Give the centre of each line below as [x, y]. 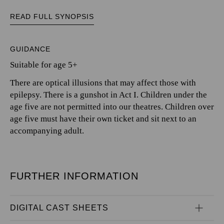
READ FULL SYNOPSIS [52, 16]
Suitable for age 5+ [44, 65]
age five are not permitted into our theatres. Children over [112, 107]
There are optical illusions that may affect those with [103, 83]
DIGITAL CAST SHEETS [59, 208]
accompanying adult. [47, 131]
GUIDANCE [30, 49]
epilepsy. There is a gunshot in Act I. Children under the [108, 95]
